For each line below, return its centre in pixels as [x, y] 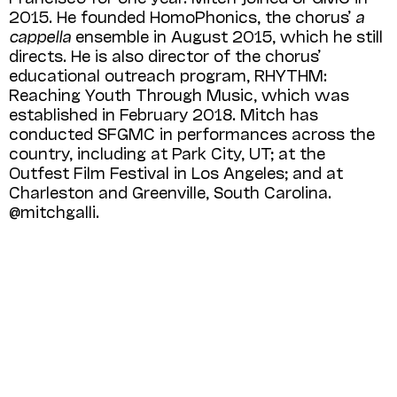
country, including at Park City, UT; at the [167, 152]
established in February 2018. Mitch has [163, 113]
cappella [40, 35]
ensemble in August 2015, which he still [227, 35]
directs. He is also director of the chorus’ [165, 54]
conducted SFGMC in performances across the [192, 132]
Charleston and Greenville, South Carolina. [170, 191]
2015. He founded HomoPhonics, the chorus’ [182, 16]
